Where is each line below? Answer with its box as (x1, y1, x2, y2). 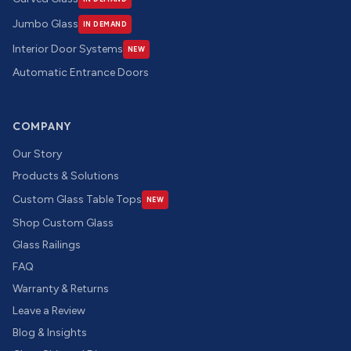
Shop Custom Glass (13, 216, 114, 230)
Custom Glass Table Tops (13, 193, 142, 206)
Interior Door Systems (13, 42, 123, 56)
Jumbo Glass (13, 17, 78, 31)
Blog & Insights (13, 326, 87, 339)
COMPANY (13, 119, 72, 133)
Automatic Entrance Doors (13, 66, 149, 79)
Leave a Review (13, 304, 85, 317)
